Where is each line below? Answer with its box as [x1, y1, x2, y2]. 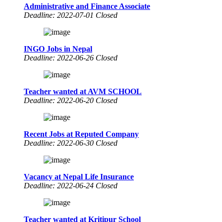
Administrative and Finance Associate [24, 1, 150, 10]
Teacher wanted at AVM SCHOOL [24, 87, 142, 96]
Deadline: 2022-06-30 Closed [24, 138, 117, 147]
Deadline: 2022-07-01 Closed [24, 10, 117, 19]
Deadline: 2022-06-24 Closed [24, 181, 117, 190]
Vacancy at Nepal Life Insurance [24, 172, 134, 181]
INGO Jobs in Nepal [24, 44, 92, 53]
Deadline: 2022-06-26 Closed [24, 53, 117, 62]
